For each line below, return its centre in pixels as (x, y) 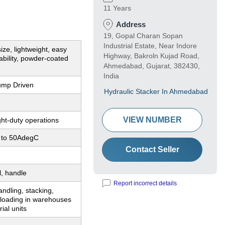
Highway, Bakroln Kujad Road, (151, 56)
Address (131, 25)
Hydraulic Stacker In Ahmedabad (156, 92)
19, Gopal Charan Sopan (143, 36)
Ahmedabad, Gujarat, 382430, (152, 66)
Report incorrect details (145, 184)
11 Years (117, 8)
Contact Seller (152, 150)
